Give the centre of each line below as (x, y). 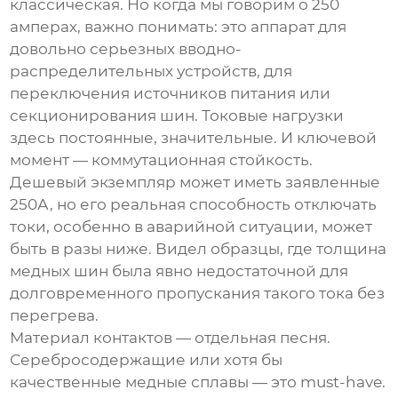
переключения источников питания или (171, 94)
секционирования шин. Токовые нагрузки (177, 116)
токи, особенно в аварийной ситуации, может (191, 227)
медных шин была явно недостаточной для (179, 271)
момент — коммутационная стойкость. (162, 160)
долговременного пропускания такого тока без (198, 294)
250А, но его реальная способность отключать (194, 205)
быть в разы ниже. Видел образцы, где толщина (199, 249)
